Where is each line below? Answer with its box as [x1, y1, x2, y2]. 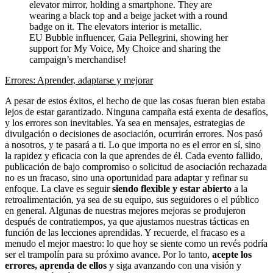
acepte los [212, 249, 252, 260]
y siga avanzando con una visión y [107, 260, 241, 271]
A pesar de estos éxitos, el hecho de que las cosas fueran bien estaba [5, 95, 265, 106]
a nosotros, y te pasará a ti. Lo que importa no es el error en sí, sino [5, 139, 261, 150]
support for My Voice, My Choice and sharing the [29, 43, 221, 54]
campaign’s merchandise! [29, 54, 126, 65]
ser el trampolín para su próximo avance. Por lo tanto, [5, 249, 212, 260]
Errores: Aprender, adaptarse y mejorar [5, 74, 153, 85]
